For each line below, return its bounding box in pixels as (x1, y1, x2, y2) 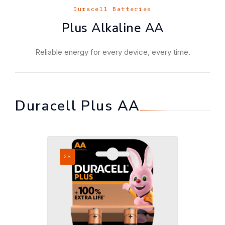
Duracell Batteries (73, 5, 152, 13)
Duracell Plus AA (15, 96, 140, 116)
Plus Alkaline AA (61, 20, 164, 37)
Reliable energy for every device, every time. (35, 47, 190, 57)
